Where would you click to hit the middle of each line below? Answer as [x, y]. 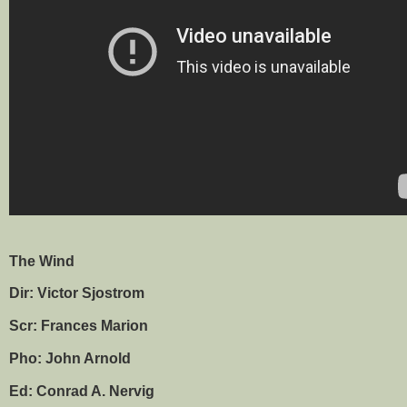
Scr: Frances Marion [79, 326]
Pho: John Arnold [70, 359]
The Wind [42, 261]
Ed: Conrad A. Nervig [82, 391]
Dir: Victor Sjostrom [77, 293]
